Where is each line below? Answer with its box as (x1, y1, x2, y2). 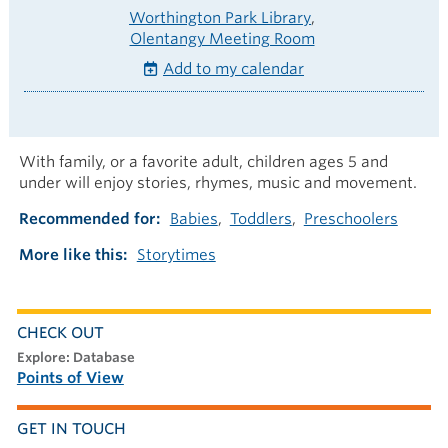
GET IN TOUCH (16, 419, 126, 438)
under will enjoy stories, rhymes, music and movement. (18, 173, 417, 192)
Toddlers (229, 209, 292, 228)
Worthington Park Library (129, 8, 311, 27)
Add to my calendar (163, 59, 304, 78)
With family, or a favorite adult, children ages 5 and (18, 152, 388, 171)
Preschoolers (303, 209, 398, 228)
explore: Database (24, 349, 135, 365)
